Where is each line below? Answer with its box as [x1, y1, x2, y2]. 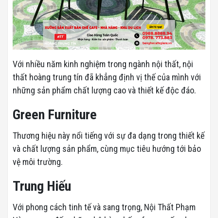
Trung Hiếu [13, 178, 71, 195]
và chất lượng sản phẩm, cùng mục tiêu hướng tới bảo [13, 144, 201, 154]
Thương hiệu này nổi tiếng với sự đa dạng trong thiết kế [13, 130, 204, 141]
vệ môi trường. [13, 157, 63, 167]
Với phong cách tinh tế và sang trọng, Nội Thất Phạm [13, 202, 196, 213]
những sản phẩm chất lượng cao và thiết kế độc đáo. [13, 85, 196, 96]
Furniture [48, 107, 97, 123]
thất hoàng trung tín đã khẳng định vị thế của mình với [13, 72, 201, 83]
